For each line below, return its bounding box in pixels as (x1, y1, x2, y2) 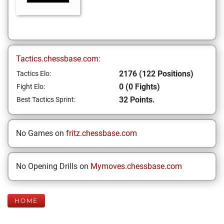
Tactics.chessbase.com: (16, 54, 100, 63)
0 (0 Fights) (119, 82, 160, 91)
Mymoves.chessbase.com (90, 161, 182, 171)
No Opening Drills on (16, 161, 90, 171)
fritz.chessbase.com (66, 128, 137, 138)
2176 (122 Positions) (119, 69, 193, 78)
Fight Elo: (16, 82, 45, 90)
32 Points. (119, 95, 155, 104)
